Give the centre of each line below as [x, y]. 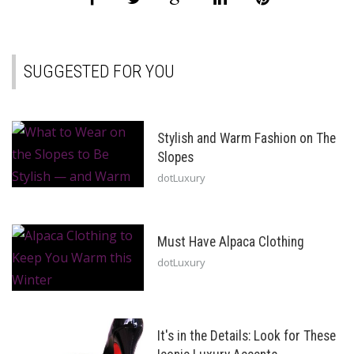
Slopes [175, 158]
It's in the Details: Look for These [246, 336]
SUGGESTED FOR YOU [99, 72]
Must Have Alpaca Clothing [230, 242]
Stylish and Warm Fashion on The [246, 139]
